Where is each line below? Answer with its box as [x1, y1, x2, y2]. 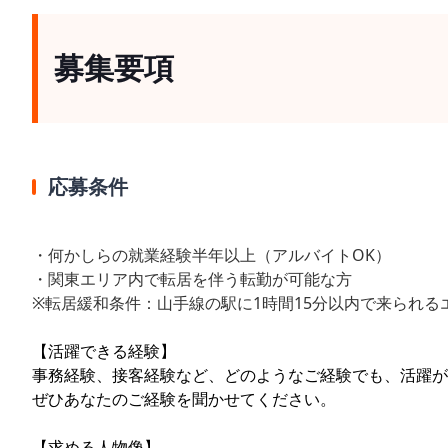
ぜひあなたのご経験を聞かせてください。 [32, 388, 336, 411]
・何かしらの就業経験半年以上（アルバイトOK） [32, 244, 391, 267]
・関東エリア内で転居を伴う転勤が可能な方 [32, 268, 352, 291]
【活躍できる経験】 [32, 340, 176, 363]
